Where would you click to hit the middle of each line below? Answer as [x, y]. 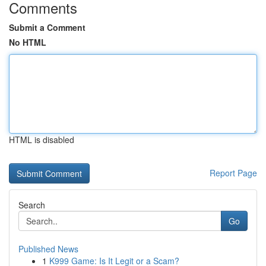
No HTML [28, 42]
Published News [48, 249]
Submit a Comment [47, 27]
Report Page [233, 173]
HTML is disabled [42, 140]
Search [32, 205]
